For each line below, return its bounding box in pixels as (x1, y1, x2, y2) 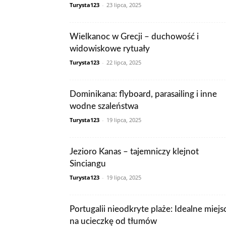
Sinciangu (70, 159, 106, 168)
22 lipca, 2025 (106, 59, 141, 66)
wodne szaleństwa (70, 102, 138, 110)
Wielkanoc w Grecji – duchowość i (70, 32, 199, 41)
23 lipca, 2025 (106, 1, 141, 9)
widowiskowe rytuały (70, 44, 150, 53)
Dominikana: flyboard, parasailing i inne (70, 90, 217, 98)
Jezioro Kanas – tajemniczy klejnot (70, 147, 199, 156)
